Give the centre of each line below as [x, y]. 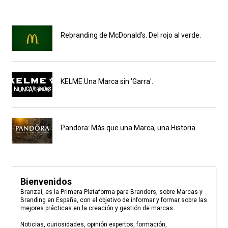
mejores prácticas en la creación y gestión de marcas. [97, 208]
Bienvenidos [46, 182]
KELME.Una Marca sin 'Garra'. [107, 82]
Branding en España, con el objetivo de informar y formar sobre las [113, 200]
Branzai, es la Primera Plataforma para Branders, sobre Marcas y [111, 192]
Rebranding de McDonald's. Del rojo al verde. [131, 35]
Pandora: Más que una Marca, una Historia [128, 128]
